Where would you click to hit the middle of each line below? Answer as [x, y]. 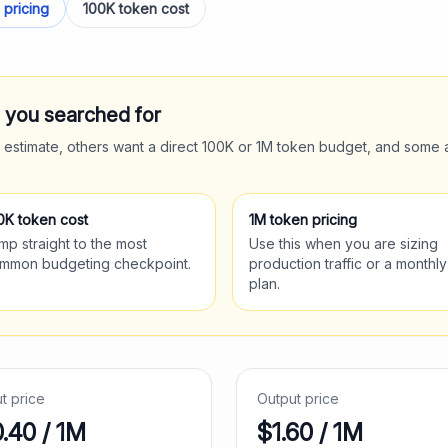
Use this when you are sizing [343, 243]
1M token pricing [303, 219]
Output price [298, 398]
